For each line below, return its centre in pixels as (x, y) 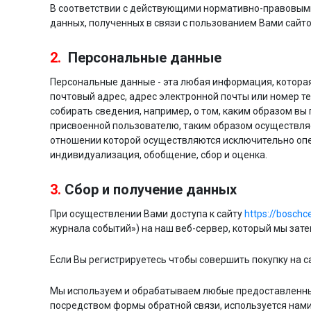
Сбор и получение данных (151, 190)
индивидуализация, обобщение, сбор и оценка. (159, 155)
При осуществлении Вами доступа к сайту (147, 214)
